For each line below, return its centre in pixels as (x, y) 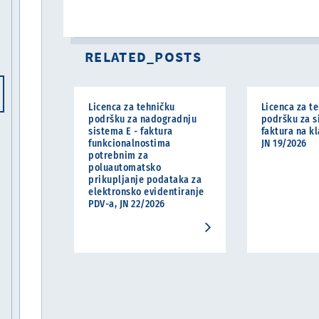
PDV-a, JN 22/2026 (127, 204)
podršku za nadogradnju (142, 119)
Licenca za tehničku (132, 107)
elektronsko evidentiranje (146, 192)
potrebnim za (118, 156)
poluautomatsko (125, 168)
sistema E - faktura (131, 131)
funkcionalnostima (130, 143)
